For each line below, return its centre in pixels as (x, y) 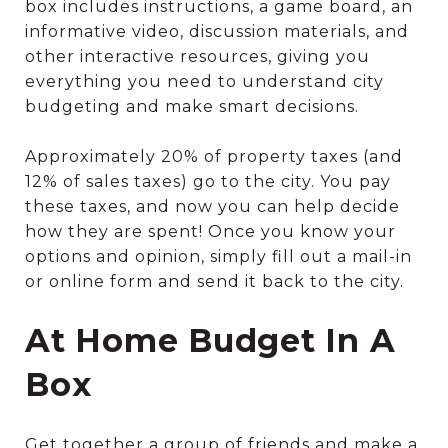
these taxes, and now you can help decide (212, 206)
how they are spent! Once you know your (210, 231)
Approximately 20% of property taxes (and (214, 156)
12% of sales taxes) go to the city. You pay (208, 181)
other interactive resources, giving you (197, 56)
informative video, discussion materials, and (217, 31)
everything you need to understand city (204, 81)
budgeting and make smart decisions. (192, 106)
